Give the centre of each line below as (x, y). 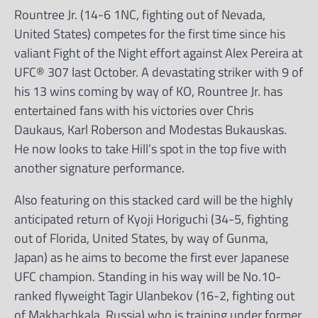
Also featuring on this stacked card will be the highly (154, 199)
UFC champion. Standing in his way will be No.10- (148, 276)
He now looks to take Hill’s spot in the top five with (150, 148)
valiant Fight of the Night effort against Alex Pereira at (158, 53)
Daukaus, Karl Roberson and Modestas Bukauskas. (150, 129)
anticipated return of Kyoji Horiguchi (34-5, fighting (151, 219)
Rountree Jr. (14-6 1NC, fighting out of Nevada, (140, 14)
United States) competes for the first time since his (150, 33)
